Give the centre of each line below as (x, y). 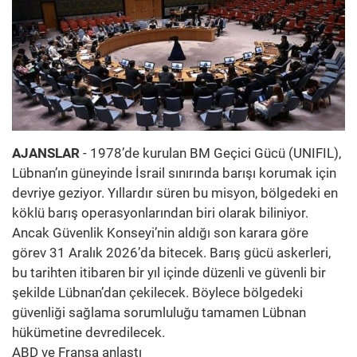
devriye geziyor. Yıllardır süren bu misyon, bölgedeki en (175, 192)
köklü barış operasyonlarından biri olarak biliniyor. (160, 212)
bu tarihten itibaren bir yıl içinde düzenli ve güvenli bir (169, 272)
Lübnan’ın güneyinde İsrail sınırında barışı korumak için (174, 173)
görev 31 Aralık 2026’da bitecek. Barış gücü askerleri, (171, 252)
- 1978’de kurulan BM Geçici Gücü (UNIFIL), (210, 153)
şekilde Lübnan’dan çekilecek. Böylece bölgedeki (157, 292)
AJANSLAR (46, 153)
